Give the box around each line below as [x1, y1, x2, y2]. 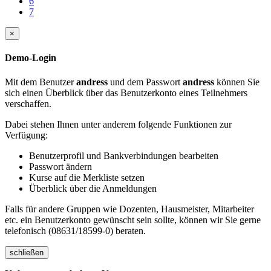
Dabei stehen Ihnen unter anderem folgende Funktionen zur [5, 119, 232, 129]
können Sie [214, 76, 260, 87]
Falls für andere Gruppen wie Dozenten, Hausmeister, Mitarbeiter [5, 203, 254, 214]
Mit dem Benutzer [5, 76, 76, 87]
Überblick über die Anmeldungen [29, 183, 157, 194]
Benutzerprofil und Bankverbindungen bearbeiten [29, 150, 218, 161]
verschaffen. [5, 98, 51, 109]
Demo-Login [5, 53, 56, 64]
